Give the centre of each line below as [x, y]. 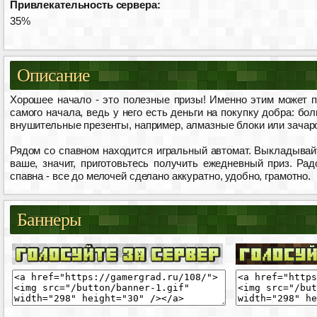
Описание [54, 75]
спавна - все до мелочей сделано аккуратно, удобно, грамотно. [161, 176]
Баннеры [49, 219]
